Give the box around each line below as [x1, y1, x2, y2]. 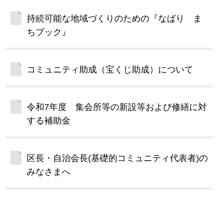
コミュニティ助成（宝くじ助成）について [27, 65, 194, 75]
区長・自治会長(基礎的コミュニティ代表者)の [27, 153, 208, 163]
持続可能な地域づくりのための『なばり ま [27, 14, 202, 24]
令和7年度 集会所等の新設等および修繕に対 [27, 102, 207, 112]
